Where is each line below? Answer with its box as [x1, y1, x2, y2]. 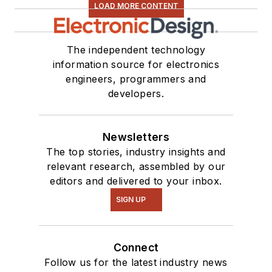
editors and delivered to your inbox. [50, 174, 222, 187]
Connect [113, 240, 159, 254]
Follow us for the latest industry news [44, 256, 228, 268]
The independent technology [66, 43, 206, 56]
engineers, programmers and [66, 72, 206, 85]
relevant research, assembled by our [46, 160, 226, 172]
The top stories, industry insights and [46, 145, 226, 158]
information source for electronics [52, 58, 220, 70]
